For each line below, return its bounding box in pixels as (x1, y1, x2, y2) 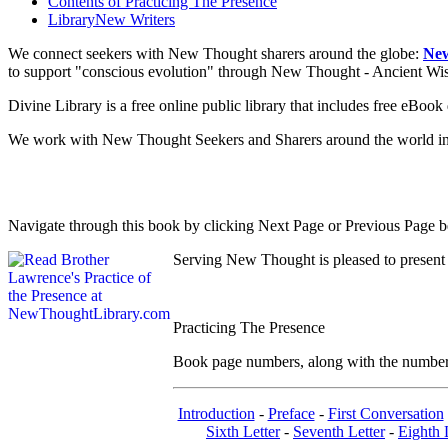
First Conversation (327, 404, 444, 422)
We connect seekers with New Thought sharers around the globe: (8, 44, 423, 62)
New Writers (95, 10, 175, 28)
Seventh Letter (293, 422, 385, 440)
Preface (267, 404, 315, 422)
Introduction (177, 404, 255, 422)
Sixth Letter (206, 422, 280, 440)
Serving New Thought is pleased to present (173, 250, 445, 268)
